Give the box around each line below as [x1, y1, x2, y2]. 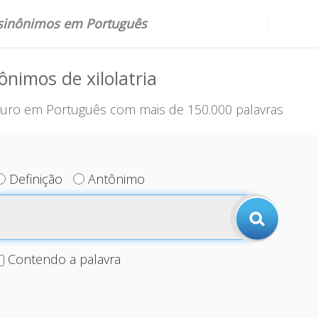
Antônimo [88, 170, 146, 187]
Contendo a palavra [7, 251, 121, 268]
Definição [9, 170, 63, 187]
